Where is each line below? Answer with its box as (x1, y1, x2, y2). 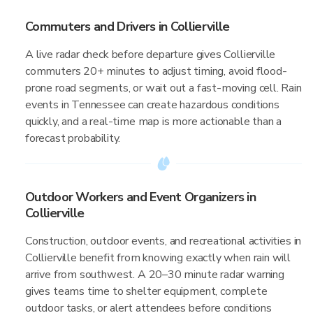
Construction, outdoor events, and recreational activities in (25, 233, 302, 249)
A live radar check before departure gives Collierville (25, 47, 276, 62)
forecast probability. (25, 131, 121, 146)
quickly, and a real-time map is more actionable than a (25, 114, 282, 129)
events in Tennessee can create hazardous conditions (25, 97, 279, 112)
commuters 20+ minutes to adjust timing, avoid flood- (25, 64, 287, 79)
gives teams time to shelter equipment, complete (25, 284, 268, 299)
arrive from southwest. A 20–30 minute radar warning (25, 267, 284, 282)
